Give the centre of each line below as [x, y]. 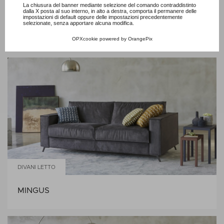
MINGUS [33, 190]
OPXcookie [85, 38]
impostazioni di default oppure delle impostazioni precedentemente [103, 17]
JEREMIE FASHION [54, 32]
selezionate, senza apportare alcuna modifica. [78, 23]
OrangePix [140, 38]
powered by [113, 38]
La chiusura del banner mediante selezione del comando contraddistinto [109, 5]
